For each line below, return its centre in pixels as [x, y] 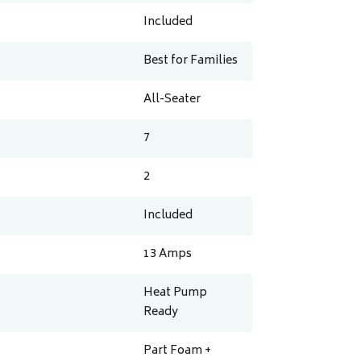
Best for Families [191, 61]
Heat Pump [176, 293]
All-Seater [172, 100]
